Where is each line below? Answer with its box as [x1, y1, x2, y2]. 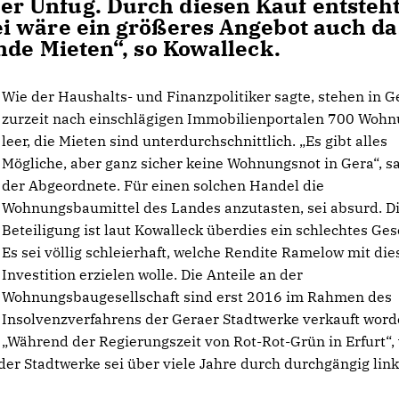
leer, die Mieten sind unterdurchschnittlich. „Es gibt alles [2, 132, 388, 150]
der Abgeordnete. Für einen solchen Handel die [2, 176, 325, 194]
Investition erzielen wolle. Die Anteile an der [2, 265, 304, 283]
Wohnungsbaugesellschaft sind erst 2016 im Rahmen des [2, 288, 393, 305]
